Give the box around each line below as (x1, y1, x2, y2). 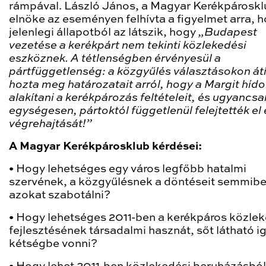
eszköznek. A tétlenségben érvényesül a (9, 53, 221, 64)
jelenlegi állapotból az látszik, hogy (9, 27, 198, 38)
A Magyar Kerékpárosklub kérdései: (9, 141, 202, 152)
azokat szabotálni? (9, 190, 110, 201)
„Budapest (198, 27, 257, 38)
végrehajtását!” (9, 119, 92, 129)
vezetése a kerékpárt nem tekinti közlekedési (9, 40, 246, 51)
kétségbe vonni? (9, 239, 97, 249)
